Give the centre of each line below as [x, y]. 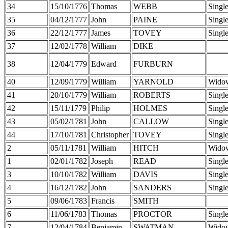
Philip [101, 108]
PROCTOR [153, 214]
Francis [103, 201]
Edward [104, 64]
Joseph [102, 161]
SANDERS [152, 187]
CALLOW [151, 121]
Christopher [110, 134]
